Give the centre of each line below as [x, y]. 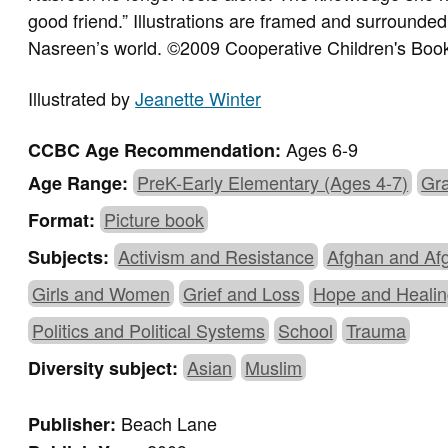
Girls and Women [101, 293]
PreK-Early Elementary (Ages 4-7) [273, 182]
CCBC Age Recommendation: [157, 150]
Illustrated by [82, 98]
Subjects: [71, 257]
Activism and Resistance [216, 256]
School [306, 330]
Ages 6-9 [322, 149]
